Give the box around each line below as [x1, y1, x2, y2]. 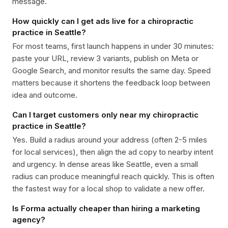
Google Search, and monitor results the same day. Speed [12, 66, 211, 75]
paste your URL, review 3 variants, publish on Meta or [12, 53, 198, 63]
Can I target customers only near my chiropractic [12, 110, 198, 120]
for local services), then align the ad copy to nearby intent [12, 147, 213, 157]
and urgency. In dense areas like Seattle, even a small [12, 159, 198, 169]
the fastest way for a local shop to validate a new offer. [12, 184, 205, 193]
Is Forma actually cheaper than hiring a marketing [12, 204, 200, 213]
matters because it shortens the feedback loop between [12, 78, 210, 88]
